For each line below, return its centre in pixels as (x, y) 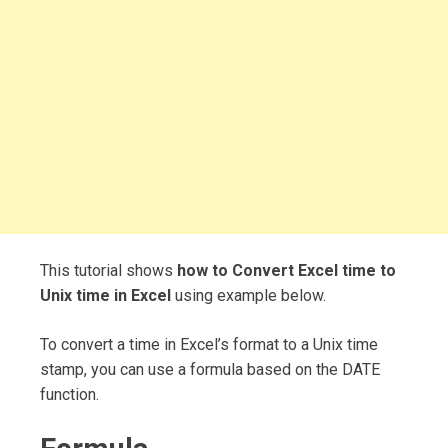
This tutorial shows (108, 270)
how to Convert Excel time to (286, 270)
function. (69, 394)
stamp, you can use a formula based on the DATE (210, 369)
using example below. (248, 295)
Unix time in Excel (105, 295)
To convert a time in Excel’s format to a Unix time (209, 344)
